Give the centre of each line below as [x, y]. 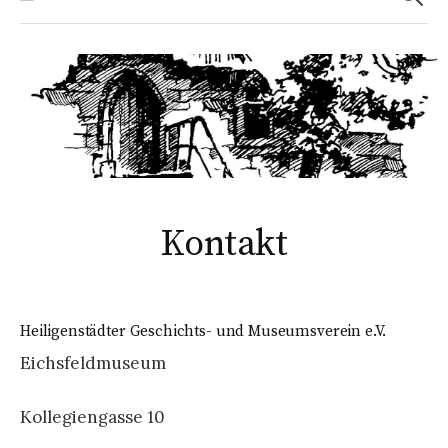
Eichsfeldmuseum [93, 362]
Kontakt [224, 245]
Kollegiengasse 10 [92, 417]
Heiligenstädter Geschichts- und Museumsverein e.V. [203, 332]
